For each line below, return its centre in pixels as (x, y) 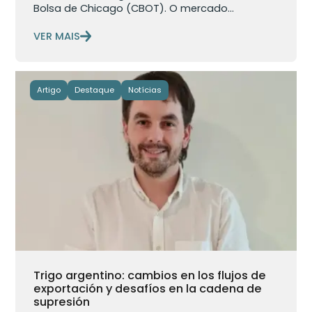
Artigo (48, 89)
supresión (63, 302)
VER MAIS (57, 36)
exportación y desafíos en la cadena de (148, 288)
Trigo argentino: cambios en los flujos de (150, 275)
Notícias (145, 89)
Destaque (94, 89)
